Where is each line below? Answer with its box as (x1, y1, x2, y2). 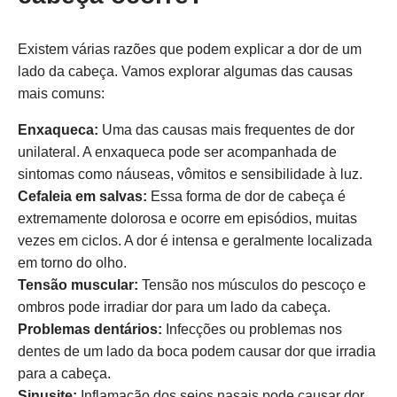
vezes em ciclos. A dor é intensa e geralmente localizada (18, 233, 372, 248)
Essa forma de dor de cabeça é (147, 189, 346, 204)
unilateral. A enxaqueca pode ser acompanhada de (18, 144, 337, 160)
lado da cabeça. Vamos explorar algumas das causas (18, 64, 353, 79)
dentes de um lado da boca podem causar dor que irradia (18, 344, 376, 359)
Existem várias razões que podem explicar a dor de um (18, 42, 362, 57)
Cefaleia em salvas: (18, 189, 147, 204)
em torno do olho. (18, 255, 127, 270)
